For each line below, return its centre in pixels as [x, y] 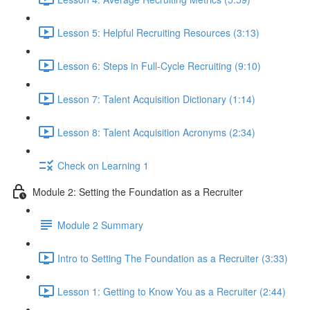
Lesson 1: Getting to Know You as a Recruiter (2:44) [172, 291]
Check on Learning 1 [103, 165]
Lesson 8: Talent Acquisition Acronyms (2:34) [156, 132]
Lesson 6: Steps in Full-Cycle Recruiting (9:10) [159, 65]
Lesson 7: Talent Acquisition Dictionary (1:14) [156, 99]
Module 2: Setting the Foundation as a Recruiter [138, 191]
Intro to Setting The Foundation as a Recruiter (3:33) [173, 258]
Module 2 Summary [100, 225]
